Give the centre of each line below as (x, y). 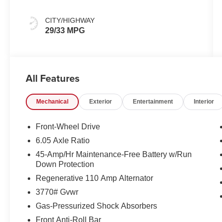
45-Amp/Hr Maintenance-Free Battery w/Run (114, 155)
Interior (204, 102)
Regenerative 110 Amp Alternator (95, 178)
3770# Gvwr (57, 192)
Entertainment (153, 102)
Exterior (101, 102)
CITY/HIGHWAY (70, 21)
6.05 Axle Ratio (63, 141)
